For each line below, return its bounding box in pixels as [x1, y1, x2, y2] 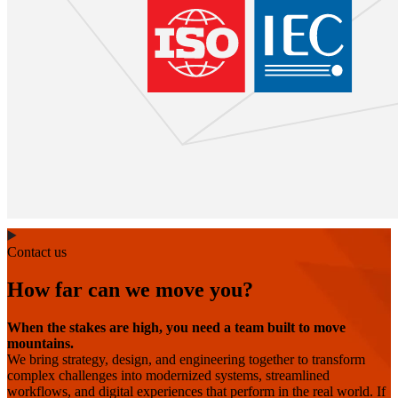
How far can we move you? [7, 277, 253, 301]
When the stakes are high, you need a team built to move [7, 319, 346, 335]
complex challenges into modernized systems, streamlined [7, 367, 330, 383]
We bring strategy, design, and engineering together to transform [7, 351, 365, 367]
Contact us [7, 243, 67, 259]
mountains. [7, 335, 74, 351]
